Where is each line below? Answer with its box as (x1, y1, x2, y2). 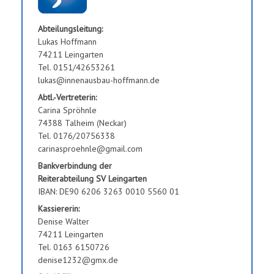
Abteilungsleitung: (38, 23, 103, 34)
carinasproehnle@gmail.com (38, 143, 143, 154)
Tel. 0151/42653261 (38, 61, 115, 73)
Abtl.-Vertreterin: (38, 91, 97, 103)
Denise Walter (38, 215, 89, 227)
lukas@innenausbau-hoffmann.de (38, 74, 160, 86)
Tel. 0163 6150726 (38, 241, 109, 253)
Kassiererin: (38, 202, 80, 214)
